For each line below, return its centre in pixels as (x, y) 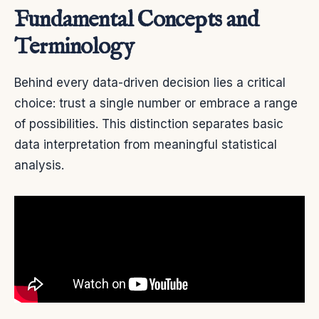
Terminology (74, 47)
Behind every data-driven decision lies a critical (150, 82)
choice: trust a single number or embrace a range (156, 103)
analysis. (39, 165)
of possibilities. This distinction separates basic (149, 124)
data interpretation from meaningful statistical (146, 144)
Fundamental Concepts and (136, 20)
